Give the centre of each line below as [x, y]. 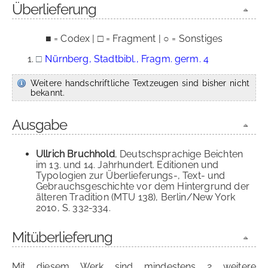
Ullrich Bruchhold [75, 154]
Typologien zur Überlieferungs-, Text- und [131, 176]
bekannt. [48, 92]
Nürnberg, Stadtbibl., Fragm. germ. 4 [127, 59]
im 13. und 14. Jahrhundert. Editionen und [127, 165]
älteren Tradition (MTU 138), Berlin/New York [136, 197]
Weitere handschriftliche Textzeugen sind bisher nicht [140, 83]
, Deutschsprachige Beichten [179, 154]
